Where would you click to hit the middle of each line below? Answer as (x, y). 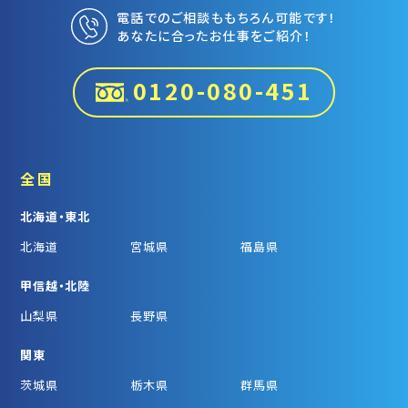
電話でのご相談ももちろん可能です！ (227, 17)
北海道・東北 (55, 216)
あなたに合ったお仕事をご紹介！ (214, 35)
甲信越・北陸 (55, 285)
